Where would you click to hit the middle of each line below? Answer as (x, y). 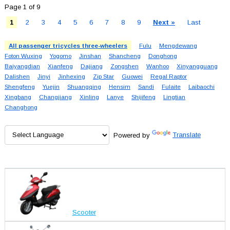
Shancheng (124, 55)
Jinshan (90, 55)
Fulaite (171, 86)
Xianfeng (60, 66)
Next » (164, 22)
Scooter (84, 213)
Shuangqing (84, 86)
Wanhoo (157, 66)
